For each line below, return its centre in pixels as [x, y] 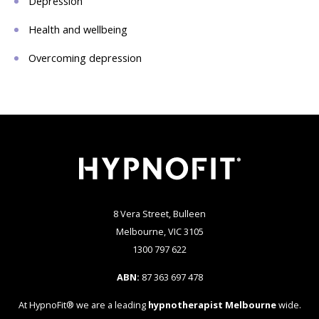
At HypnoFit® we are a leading [83, 305]
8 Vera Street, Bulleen [159, 214]
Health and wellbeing [78, 29]
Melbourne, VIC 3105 [159, 232]
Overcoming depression [85, 57]
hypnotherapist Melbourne [212, 305]
